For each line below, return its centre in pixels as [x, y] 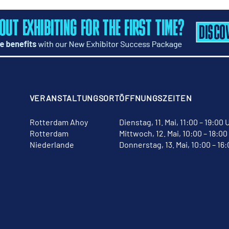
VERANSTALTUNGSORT [74, 98]
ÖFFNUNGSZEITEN [156, 98]
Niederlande [52, 145]
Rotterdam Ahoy [59, 122]
